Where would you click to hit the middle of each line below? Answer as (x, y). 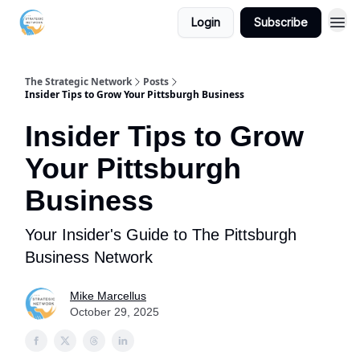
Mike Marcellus (108, 296)
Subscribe (281, 22)
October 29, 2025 (115, 312)
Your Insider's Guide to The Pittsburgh (161, 235)
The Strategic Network (78, 82)
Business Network (89, 257)
